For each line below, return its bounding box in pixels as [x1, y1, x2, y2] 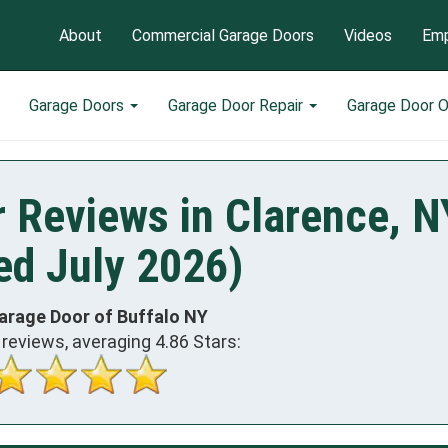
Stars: [189, 330, 241, 352]
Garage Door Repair [168, 95, 307, 115]
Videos [344, 25, 392, 45]
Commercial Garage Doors [132, 25, 314, 45]
